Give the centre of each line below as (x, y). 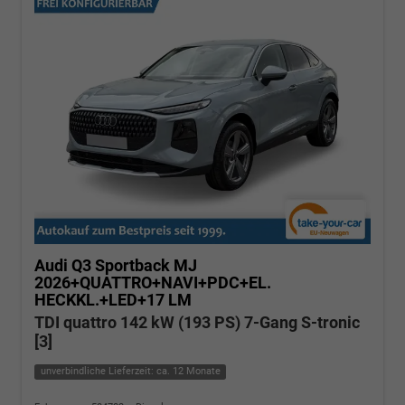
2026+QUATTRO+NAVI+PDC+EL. (153, 283)
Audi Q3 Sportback (102, 266)
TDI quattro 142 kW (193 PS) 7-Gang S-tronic (197, 323)
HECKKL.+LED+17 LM (113, 300)
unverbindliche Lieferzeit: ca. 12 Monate (130, 372)
